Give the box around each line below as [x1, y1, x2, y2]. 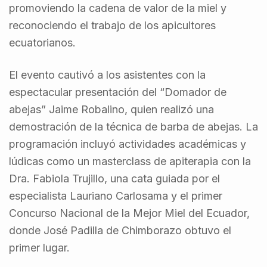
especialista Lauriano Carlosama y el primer [9, 189, 222, 202]
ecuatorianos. [9, 36, 79, 49]
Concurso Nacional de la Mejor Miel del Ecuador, [9, 206, 250, 219]
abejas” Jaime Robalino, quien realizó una [9, 103, 214, 116]
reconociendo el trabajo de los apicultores [9, 18, 216, 32]
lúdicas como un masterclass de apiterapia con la [9, 154, 251, 167]
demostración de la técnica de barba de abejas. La [9, 120, 258, 133]
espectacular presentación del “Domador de [9, 85, 226, 98]
